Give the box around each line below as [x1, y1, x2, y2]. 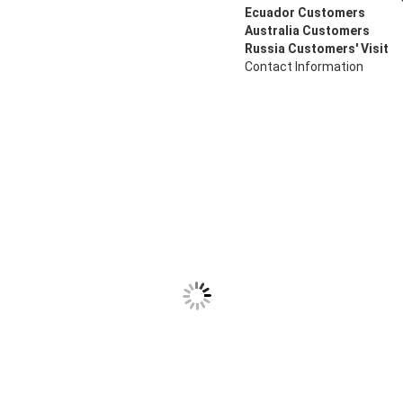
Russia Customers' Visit [245, 40, 389, 56]
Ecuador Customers [245, 4, 365, 20]
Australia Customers [245, 22, 370, 38]
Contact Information [245, 58, 363, 74]
